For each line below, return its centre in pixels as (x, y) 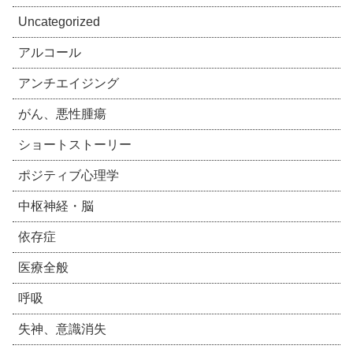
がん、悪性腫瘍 (62, 114)
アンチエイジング (69, 84)
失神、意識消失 (62, 329)
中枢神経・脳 (56, 206)
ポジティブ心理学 (69, 176)
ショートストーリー (75, 145)
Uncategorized (59, 22)
